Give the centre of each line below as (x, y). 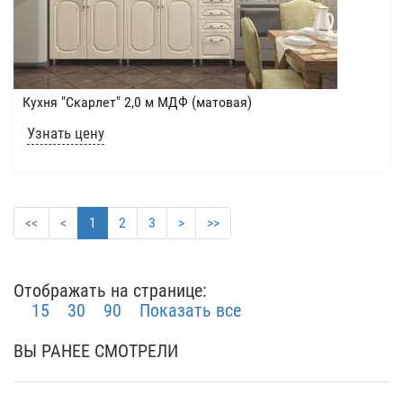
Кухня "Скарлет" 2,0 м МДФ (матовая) (137, 102)
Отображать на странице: (110, 291)
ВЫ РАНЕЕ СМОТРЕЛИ (96, 351)
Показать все (190, 310)
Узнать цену (66, 133)
